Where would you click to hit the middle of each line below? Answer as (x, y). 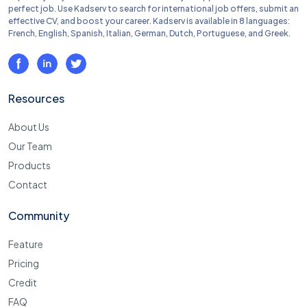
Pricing (24, 263)
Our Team (30, 146)
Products (29, 165)
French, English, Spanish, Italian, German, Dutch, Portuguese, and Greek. (149, 34)
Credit (23, 283)
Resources (36, 99)
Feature (26, 244)
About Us (29, 127)
